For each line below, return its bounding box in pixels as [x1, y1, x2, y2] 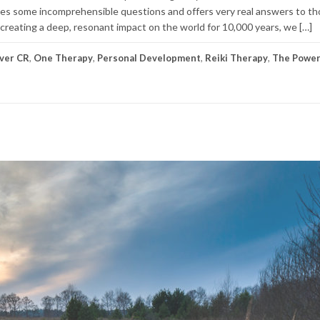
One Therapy [34, 52, 93, 64]
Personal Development [97, 52, 201, 64]
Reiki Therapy [205, 52, 268, 64]
